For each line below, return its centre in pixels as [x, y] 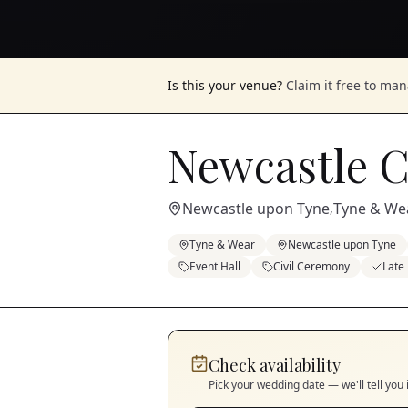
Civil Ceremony [311, 266]
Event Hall [215, 266]
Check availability [275, 365]
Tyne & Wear [222, 245]
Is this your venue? [225, 85]
